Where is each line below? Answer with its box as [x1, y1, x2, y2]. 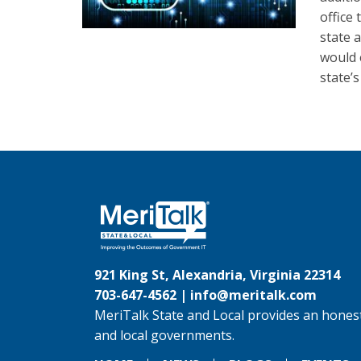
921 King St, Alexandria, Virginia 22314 [94, 266, 340, 284]
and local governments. [94, 326, 234, 345]
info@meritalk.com [190, 286, 317, 305]
